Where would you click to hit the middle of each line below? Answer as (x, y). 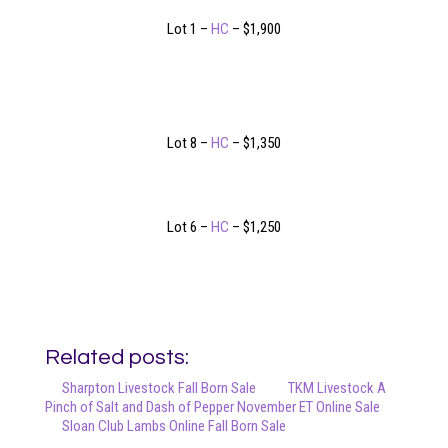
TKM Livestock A (336, 387)
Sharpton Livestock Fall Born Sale (158, 387)
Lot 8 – (188, 142)
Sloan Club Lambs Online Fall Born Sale (173, 425)
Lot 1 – (188, 28)
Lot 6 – (188, 226)
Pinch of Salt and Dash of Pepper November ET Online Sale (212, 406)
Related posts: (116, 357)
